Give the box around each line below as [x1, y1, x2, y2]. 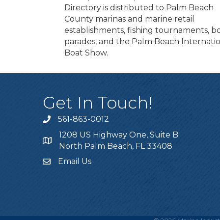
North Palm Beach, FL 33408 [59, 141, 172, 151]
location [42, 137, 74, 147]
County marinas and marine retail [64, 14, 194, 24]
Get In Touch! [43, 92, 153, 113]
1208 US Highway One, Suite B [59, 130, 178, 140]
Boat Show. [64, 48, 108, 58]
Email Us [58, 157, 91, 166]
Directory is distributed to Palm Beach [64, 3, 214, 13]
